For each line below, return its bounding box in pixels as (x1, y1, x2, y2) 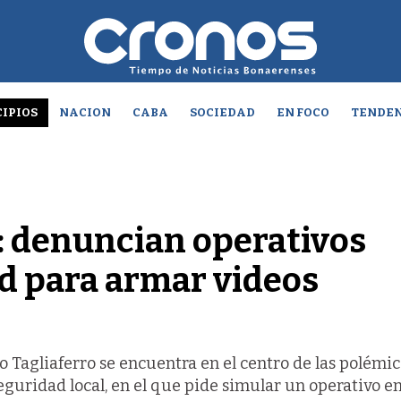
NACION (58, 106, 111, 119)
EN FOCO (276, 106, 329, 119)
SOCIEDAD (189, 106, 255, 119)
